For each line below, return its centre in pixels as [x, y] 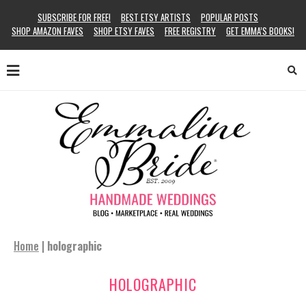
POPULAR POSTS [229, 17]
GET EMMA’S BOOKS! [260, 31]
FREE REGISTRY [190, 31]
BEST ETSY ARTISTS [156, 17]
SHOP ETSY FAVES [124, 31]
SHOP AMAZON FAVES [47, 31]
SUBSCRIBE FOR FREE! [74, 17]
